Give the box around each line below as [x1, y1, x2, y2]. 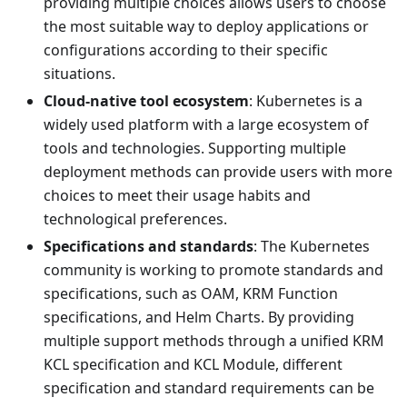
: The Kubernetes [253, 236, 370, 257]
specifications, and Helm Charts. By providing [44, 307, 354, 328]
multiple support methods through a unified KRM [44, 331, 384, 352]
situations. [44, 64, 115, 84]
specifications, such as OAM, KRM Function [44, 283, 338, 304]
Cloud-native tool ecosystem [44, 91, 249, 112]
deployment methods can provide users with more [44, 162, 392, 183]
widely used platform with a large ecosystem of [44, 114, 369, 135]
